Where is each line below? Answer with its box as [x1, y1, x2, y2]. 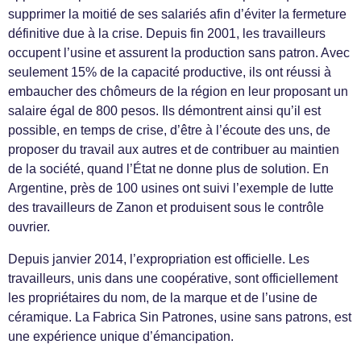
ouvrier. [8, 220, 50, 234]
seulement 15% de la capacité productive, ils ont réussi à [8, 65, 331, 79]
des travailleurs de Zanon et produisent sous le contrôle [8, 201, 324, 214]
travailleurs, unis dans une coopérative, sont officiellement [8, 272, 338, 285]
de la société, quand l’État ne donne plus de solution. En [8, 162, 329, 176]
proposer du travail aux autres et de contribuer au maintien [8, 143, 339, 156]
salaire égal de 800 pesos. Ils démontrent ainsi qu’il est [8, 104, 321, 118]
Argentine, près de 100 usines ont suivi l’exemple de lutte [8, 181, 334, 195]
